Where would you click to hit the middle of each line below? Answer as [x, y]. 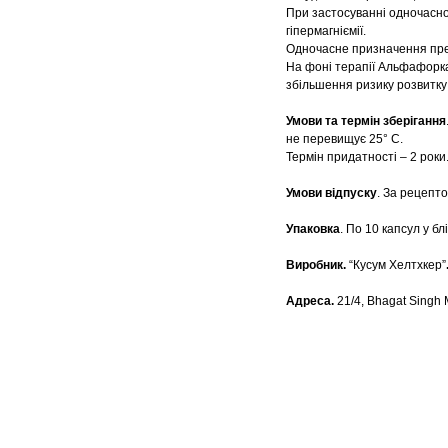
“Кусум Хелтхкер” [397, 265]
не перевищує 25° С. [344, 139]
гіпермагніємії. [326, 31]
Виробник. [317, 265]
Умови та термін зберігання [366, 121]
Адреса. [311, 301]
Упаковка [313, 229]
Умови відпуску [331, 193]
